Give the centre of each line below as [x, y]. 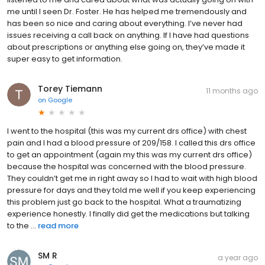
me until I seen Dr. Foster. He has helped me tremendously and [127, 12]
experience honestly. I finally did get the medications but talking [128, 214]
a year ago [238, 258]
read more [58, 226]
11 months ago [232, 91]
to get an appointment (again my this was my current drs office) [130, 155]
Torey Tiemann [70, 89]
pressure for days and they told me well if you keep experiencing [131, 190]
